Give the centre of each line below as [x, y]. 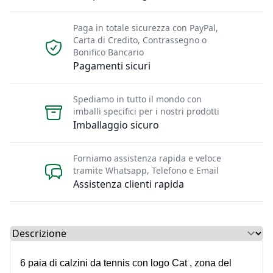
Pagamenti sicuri [112, 66]
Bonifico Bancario [108, 52]
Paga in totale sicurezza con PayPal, [146, 27]
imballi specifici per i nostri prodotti [146, 111]
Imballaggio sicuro [116, 125]
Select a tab [36, 232]
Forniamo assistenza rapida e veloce [147, 158]
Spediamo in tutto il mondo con [137, 99]
